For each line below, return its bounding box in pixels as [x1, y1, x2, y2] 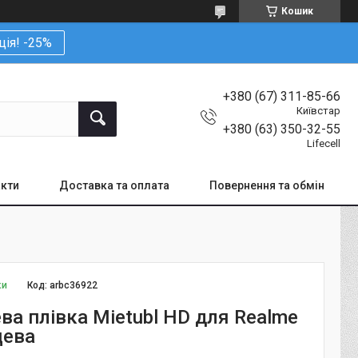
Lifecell [307, 137, 340, 149]
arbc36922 [50, 279, 98, 291]
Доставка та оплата [59, 178, 169, 192]
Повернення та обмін [209, 178, 324, 192]
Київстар [296, 104, 340, 117]
